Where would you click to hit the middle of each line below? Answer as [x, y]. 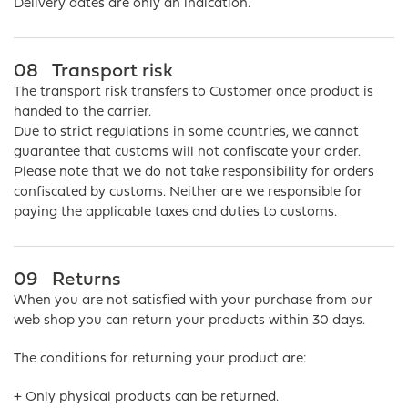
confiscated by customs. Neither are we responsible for [188, 193]
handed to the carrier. [82, 112]
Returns [87, 280]
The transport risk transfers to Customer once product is [194, 92]
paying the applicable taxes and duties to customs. [175, 213]
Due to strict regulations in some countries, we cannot [186, 133]
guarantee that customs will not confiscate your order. [187, 153]
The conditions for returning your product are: [160, 359]
